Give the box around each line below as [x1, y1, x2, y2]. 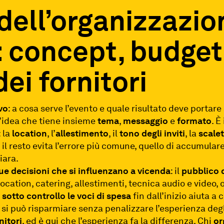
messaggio [123, 115, 168, 126]
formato [177, 115, 212, 126]
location [12, 127, 47, 138]
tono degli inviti [119, 127, 185, 138]
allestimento [55, 127, 109, 138]
